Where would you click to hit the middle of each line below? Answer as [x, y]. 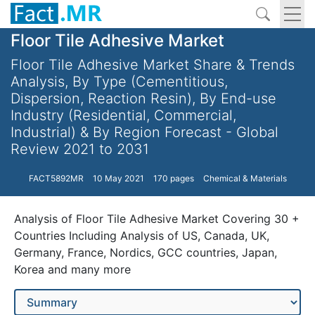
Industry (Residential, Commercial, [123, 115]
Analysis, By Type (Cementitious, [119, 82]
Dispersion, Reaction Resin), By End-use [143, 98]
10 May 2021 [118, 178]
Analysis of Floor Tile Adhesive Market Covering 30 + [157, 219]
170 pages [173, 178]
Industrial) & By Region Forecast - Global [144, 132]
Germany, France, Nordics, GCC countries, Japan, [146, 252]
